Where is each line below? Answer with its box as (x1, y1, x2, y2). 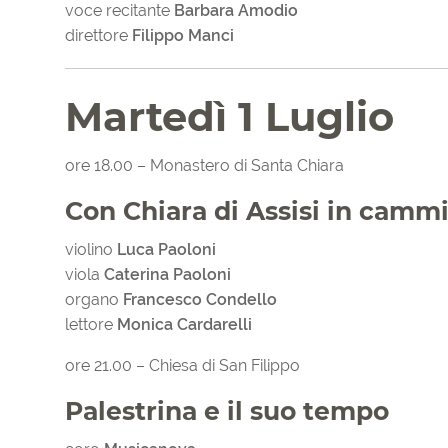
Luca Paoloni (117, 240, 216, 260)
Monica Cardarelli (117, 315, 252, 335)
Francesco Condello (123, 290, 277, 310)
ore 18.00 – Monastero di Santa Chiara (65, 156, 344, 176)
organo (65, 290, 123, 310)
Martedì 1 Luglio (65, 92, 394, 142)
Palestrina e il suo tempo (65, 396, 389, 427)
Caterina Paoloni (104, 265, 231, 285)
